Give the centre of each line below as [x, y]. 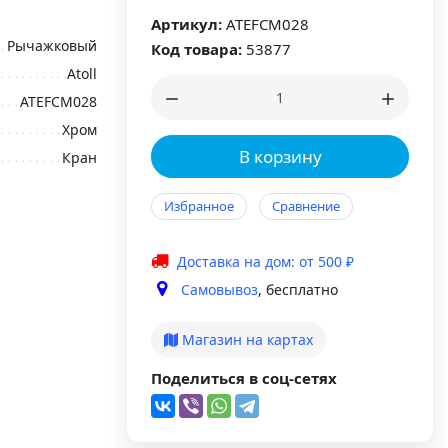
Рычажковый [52, 45]
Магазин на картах [245, 339]
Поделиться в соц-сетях [244, 378]
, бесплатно [298, 289]
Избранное [199, 206]
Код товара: [196, 49]
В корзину [280, 156]
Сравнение [306, 206]
